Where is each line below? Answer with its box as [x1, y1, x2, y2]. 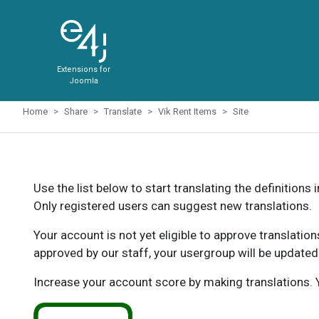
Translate [104, 106, 142, 117]
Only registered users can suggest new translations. [33, 199, 312, 213]
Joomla [68, 76, 98, 85]
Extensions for [56, 65, 110, 74]
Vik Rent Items [158, 106, 216, 117]
